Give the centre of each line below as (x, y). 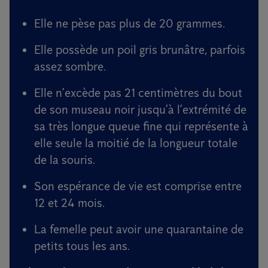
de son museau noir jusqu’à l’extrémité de (140, 109)
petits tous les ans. (82, 246)
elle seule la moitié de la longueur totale (136, 143)
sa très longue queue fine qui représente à (141, 126)
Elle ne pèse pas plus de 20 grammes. (130, 23)
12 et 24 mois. (69, 203)
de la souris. (65, 160)
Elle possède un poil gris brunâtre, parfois (140, 50)
